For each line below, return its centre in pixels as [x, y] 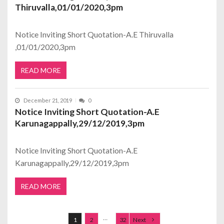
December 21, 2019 [48, 100]
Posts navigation [58, 202]
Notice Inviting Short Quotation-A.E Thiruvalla [94, 34]
